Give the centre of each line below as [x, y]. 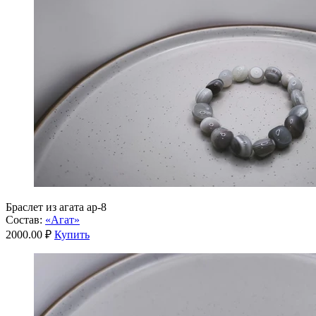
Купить [72, 234]
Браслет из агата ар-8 [56, 207]
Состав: [24, 219]
